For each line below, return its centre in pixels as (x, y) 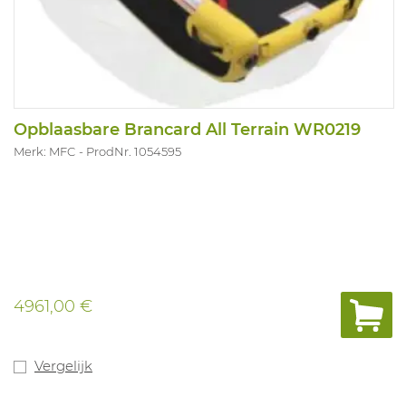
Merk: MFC (44, 151)
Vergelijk (63, 365)
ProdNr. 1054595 (134, 151)
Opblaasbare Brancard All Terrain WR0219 (187, 129)
